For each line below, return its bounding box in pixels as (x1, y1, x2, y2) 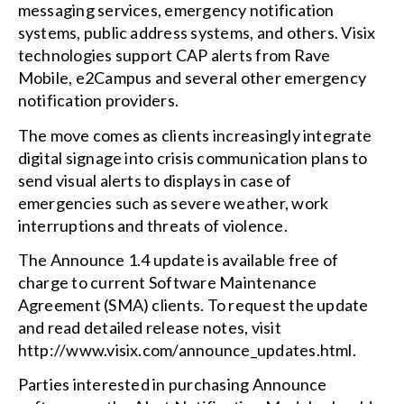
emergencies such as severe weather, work (17, 192, 329, 213)
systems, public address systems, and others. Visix (17, 23, 376, 43)
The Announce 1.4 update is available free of (17, 250, 339, 271)
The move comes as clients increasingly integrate (17, 124, 372, 145)
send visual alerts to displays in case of (17, 170, 292, 190)
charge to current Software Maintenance (17, 272, 317, 293)
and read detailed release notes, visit (17, 317, 281, 338)
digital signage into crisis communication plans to (17, 147, 368, 168)
